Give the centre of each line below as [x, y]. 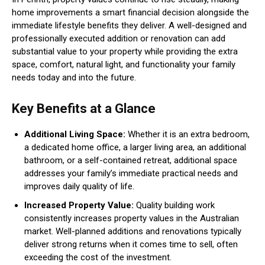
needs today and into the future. [74, 78]
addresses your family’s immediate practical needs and [131, 174]
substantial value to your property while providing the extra [125, 52]
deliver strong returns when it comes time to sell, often [131, 245]
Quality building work [175, 206]
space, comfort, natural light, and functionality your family [124, 65]
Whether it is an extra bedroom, [189, 135]
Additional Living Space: [76, 135]
